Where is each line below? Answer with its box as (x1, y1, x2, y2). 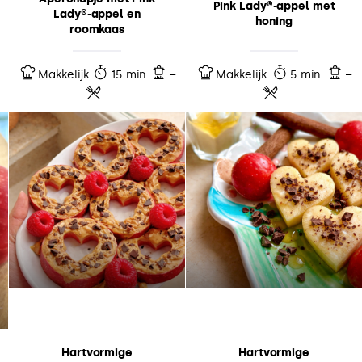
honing (255, 15, 293, 29)
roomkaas (69, 22, 125, 36)
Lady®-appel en (53, 6, 141, 21)
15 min (111, 67, 146, 82)
